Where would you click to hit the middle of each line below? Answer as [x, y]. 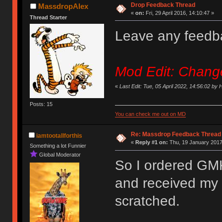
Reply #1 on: [151, 142]
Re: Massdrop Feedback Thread [176, 135]
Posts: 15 [41, 104]
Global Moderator [60, 154]
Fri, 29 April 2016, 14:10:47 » [179, 13]
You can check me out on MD [150, 114]
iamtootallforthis [59, 136]
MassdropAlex [63, 6]
